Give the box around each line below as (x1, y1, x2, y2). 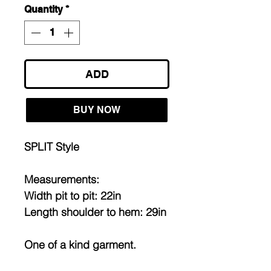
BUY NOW (73, 103, 120, 116)
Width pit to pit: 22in (24, 188, 121, 203)
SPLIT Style (24, 139, 82, 154)
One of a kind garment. (24, 237, 136, 252)
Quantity (24, 3, 63, 15)
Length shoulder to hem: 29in (24, 204, 166, 219)
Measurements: (24, 172, 99, 186)
